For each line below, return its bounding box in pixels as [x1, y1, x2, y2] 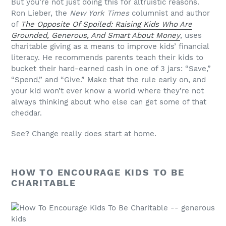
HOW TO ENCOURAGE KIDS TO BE [11, 167, 185, 178]
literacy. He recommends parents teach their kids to [11, 52, 203, 62]
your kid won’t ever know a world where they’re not [11, 86, 204, 95]
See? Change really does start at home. [11, 129, 156, 139]
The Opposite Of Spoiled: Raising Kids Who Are [21, 19, 192, 29]
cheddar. [11, 108, 42, 118]
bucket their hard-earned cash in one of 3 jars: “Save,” [11, 64, 211, 73]
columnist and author [132, 8, 210, 18]
